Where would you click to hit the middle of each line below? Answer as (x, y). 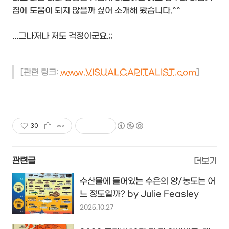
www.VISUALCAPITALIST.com (128, 73)
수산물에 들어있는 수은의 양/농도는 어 (147, 181)
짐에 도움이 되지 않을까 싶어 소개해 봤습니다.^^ (96, 11)
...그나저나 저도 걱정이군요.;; (63, 36)
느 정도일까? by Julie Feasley (139, 194)
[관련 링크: (40, 73)
